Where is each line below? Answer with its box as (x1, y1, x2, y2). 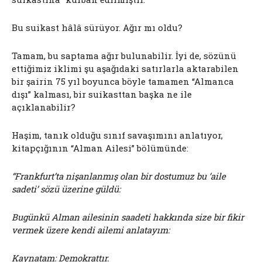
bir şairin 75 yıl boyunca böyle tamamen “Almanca (12, 75, 234, 88)
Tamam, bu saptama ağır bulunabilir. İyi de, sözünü (12, 50, 236, 62)
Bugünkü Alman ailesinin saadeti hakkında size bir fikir (12, 211, 244, 223)
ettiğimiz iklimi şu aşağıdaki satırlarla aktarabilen (12, 63, 239, 75)
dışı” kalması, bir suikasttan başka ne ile (12, 88, 192, 101)
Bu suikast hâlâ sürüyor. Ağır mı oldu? (12, 22, 182, 34)
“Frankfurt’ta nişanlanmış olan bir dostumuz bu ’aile (12, 170, 226, 182)
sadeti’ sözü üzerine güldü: (12, 183, 120, 195)
